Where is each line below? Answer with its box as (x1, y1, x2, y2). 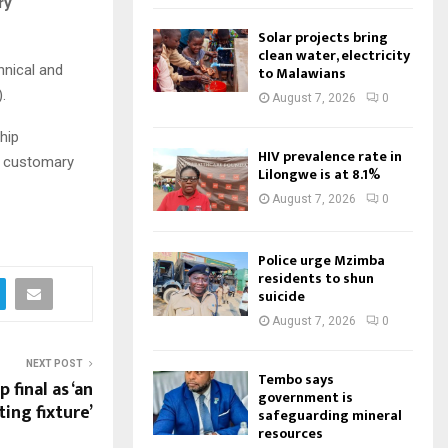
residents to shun (258, 267, 374, 291)
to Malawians (258, 61, 346, 85)
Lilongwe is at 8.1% (258, 162, 383, 186)
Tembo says (258, 368, 334, 392)
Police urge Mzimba (258, 249, 385, 273)
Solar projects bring (258, 25, 388, 49)
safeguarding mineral (258, 404, 402, 428)
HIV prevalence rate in (258, 144, 402, 168)
